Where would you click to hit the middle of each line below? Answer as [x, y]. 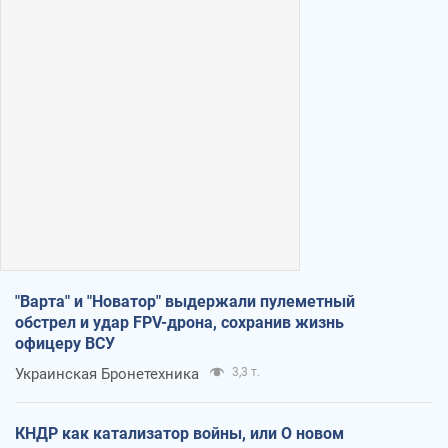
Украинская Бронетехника [107, 373]
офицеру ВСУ [65, 343]
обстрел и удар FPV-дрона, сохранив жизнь [179, 322]
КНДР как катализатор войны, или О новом [179, 433]
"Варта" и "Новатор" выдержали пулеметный [185, 301]
